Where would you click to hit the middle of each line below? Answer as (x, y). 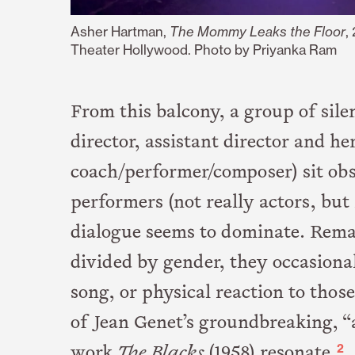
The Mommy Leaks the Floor (257, 31)
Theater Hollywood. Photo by (161, 49)
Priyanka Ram (294, 49)
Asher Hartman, (120, 31)
